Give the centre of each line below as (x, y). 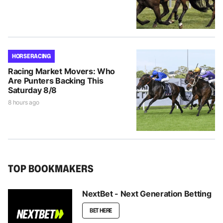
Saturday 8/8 (33, 90)
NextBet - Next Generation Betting (147, 194)
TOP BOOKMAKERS (51, 168)
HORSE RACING (31, 56)
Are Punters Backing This (56, 81)
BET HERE (101, 211)
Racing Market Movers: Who (61, 71)
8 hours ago (24, 103)
